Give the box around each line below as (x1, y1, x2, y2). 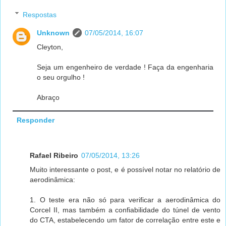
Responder (16, 116, 54, 124)
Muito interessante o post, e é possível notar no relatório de (30, 165, 220, 174)
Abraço (37, 93, 60, 101)
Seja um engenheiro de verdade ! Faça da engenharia (37, 63, 213, 71)
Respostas (23, 10, 57, 19)
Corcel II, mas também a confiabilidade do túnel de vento (30, 205, 220, 214)
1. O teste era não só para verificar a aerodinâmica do (30, 195, 220, 204)
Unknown (37, 28, 70, 37)
